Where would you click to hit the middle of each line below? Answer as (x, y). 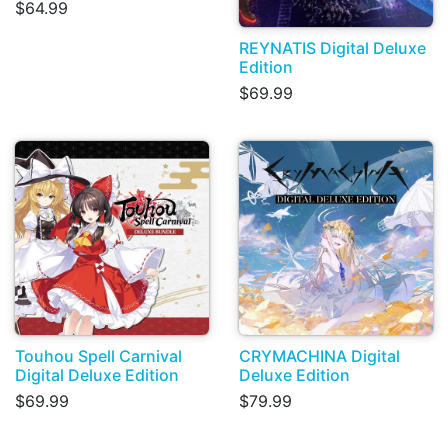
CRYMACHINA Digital (319, 355)
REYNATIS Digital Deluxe (332, 47)
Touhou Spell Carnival (98, 355)
